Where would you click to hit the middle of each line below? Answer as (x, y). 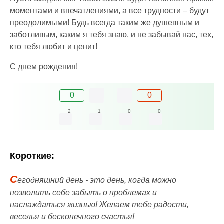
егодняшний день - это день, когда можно (97, 180)
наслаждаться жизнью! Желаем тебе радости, (99, 205)
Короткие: (32, 156)
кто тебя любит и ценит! (54, 47)
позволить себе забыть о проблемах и (83, 193)
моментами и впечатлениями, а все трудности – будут (110, 11)
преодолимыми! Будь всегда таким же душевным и (105, 23)
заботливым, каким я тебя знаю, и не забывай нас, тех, (112, 35)
